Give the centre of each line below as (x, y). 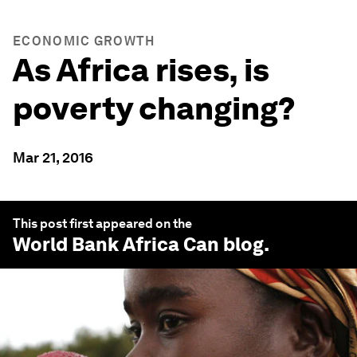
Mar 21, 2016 (53, 157)
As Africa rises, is (141, 70)
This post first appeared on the (102, 224)
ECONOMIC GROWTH (84, 41)
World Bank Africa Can (116, 244)
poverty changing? (154, 108)
